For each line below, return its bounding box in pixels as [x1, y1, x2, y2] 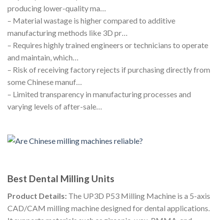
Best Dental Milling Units [7, 173, 114, 185]
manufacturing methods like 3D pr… [7, 27, 128, 37]
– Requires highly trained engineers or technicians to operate [7, 40, 208, 50]
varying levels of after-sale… [7, 101, 102, 111]
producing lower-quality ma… [7, 3, 106, 13]
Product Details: [7, 191, 67, 200]
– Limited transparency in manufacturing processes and [7, 89, 191, 99]
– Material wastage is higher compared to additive [7, 15, 175, 25]
